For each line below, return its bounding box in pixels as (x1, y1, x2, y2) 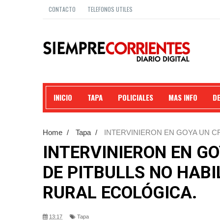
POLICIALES (118, 92, 153, 103)
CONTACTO (49, 5, 76, 13)
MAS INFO (168, 92, 197, 103)
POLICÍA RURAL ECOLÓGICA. (38, 138, 141, 147)
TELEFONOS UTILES (87, 5, 133, 13)
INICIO (54, 92, 72, 103)
